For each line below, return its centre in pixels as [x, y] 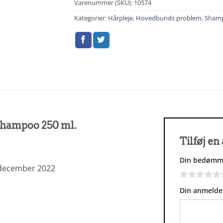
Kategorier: [91, 18]
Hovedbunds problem [169, 18]
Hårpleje [120, 18]
